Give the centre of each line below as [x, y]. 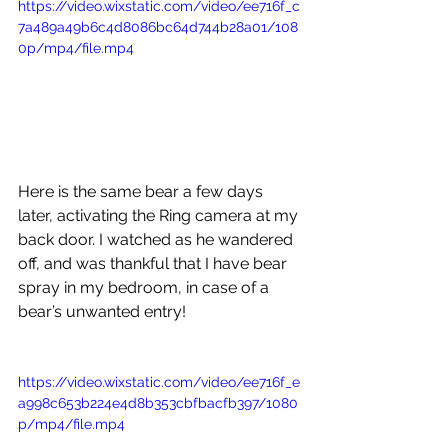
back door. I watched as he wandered [157, 239]
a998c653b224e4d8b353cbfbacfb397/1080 [158, 402]
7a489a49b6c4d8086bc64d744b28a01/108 [158, 26]
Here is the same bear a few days [142, 191]
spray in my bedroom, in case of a [145, 287]
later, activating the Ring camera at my [160, 215]
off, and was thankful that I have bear [154, 263]
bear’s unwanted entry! [104, 311]
